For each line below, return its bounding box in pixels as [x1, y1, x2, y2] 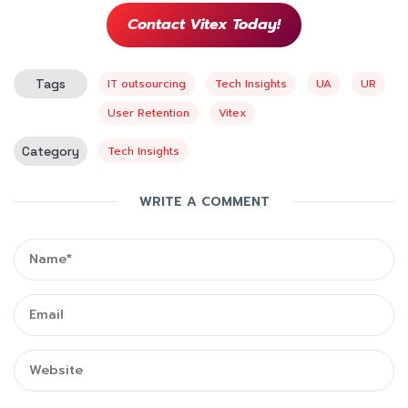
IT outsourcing [107, 75, 186, 92]
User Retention [107, 104, 189, 121]
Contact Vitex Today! [127, 14, 280, 36]
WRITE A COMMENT [138, 191, 270, 211]
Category [22, 142, 79, 159]
